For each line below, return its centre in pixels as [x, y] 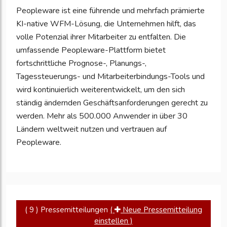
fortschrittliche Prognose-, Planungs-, [81, 64]
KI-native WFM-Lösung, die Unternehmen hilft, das [106, 24]
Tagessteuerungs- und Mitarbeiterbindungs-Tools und [110, 77]
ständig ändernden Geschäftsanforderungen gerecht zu [112, 103]
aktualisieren [191, 24]
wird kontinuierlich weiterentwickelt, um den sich [101, 90]
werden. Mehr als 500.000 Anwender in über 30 [102, 116]
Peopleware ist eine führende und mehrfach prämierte [110, 11]
